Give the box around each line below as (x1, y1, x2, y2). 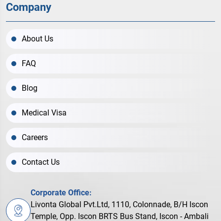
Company (6, 1, 51, 14)
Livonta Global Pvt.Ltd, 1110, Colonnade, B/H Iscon (31, 200, 208, 210)
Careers (22, 133, 48, 143)
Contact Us (22, 157, 60, 167)
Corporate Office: (31, 188, 92, 198)
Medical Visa (22, 108, 67, 118)
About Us (22, 34, 53, 44)
